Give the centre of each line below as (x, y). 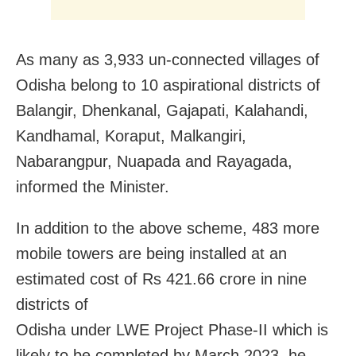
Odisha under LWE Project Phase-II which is (172, 329)
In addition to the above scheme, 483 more (168, 228)
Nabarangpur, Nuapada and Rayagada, (154, 161)
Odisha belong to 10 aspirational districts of (168, 85)
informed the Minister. (93, 186)
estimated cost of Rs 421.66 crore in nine (161, 279)
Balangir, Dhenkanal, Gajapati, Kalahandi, (162, 110)
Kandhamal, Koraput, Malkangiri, (131, 135)
